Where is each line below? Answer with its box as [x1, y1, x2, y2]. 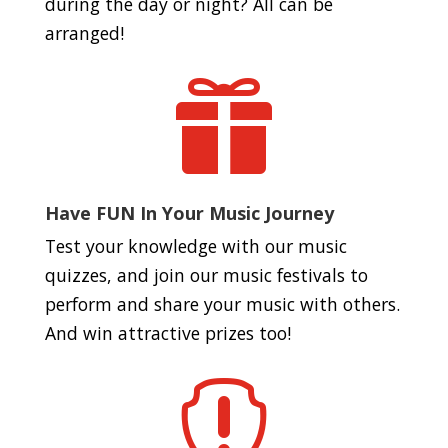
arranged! [44, 21, 124, 45]
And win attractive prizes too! [44, 321, 291, 345]
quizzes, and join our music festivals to [44, 263, 368, 287]
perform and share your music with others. [44, 292, 400, 316]
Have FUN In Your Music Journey [44, 201, 334, 225]
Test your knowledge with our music [44, 234, 347, 258]
